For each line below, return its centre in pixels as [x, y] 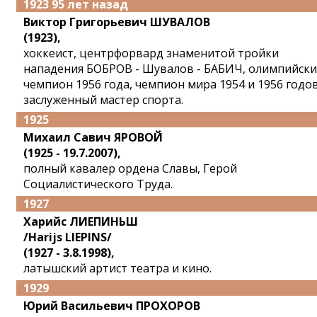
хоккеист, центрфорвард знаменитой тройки [151, 53]
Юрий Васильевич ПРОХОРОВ [112, 306]
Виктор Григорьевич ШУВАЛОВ [117, 22]
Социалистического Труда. [98, 184]
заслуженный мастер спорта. [103, 100]
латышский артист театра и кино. [117, 268]
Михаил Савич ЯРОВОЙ [93, 137]
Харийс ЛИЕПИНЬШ [81, 221]
